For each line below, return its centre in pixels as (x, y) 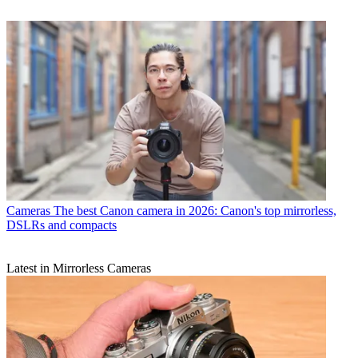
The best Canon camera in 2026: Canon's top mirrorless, (195, 211)
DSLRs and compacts (62, 225)
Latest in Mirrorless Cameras (79, 268)
